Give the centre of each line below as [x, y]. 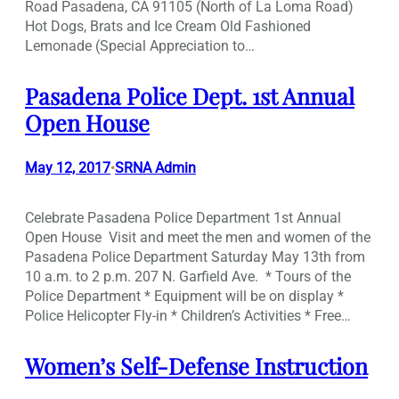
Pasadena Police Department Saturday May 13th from [195, 257]
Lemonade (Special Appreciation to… [140, 45]
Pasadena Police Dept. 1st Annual [190, 95]
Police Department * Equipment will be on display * [184, 297]
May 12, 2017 [68, 167]
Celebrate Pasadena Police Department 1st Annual [183, 218]
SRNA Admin [155, 167]
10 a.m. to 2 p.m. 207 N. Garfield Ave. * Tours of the [188, 277]
